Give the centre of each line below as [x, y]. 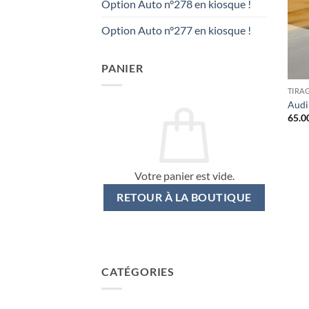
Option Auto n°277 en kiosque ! [176, 30]
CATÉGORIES [138, 272]
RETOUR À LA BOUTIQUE [184, 197]
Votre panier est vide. [184, 176]
